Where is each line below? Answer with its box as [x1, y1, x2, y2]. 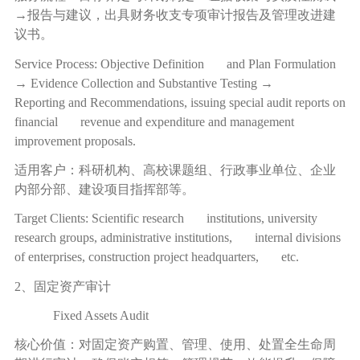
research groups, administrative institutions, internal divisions [14, 231, 341, 245]
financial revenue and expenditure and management [14, 114, 294, 129]
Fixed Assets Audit [52, 309, 149, 323]
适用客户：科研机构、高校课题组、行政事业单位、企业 [14, 162, 336, 177]
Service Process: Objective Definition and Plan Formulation [14, 56, 336, 71]
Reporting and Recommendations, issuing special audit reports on [14, 95, 346, 109]
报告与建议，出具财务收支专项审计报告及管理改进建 [27, 8, 336, 22]
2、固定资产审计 [14, 279, 111, 293]
